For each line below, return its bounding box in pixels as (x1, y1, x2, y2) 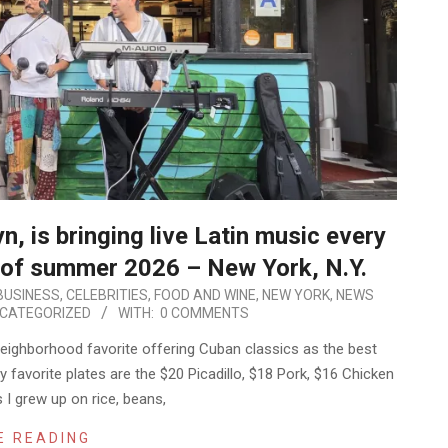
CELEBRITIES (66, 287, 148, 304)
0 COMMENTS (159, 305, 249, 322)
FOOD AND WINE (154, 287, 256, 304)
